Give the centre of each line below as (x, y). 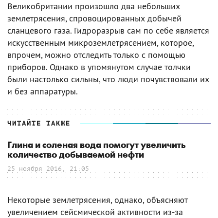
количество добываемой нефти (76, 155)
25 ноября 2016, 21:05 (48, 168)
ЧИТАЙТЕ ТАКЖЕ (39, 123)
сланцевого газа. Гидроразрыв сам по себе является (108, 30)
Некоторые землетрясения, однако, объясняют (97, 200)
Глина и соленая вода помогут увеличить (97, 145)
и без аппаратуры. (43, 91)
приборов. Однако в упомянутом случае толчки (99, 67)
